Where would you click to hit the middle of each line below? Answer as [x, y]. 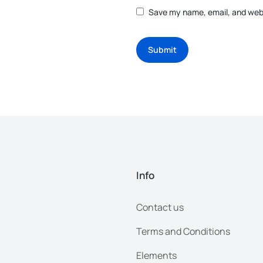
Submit [162, 49]
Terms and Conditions [183, 231]
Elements [156, 255]
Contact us [160, 207]
